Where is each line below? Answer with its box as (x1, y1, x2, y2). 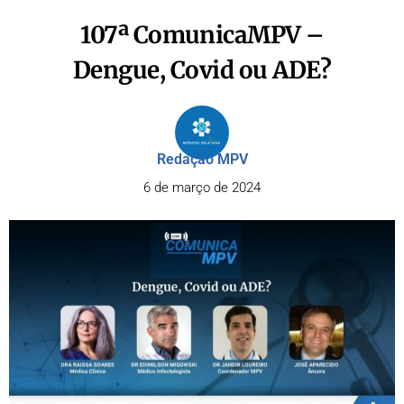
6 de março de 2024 (143, 179, 261, 196)
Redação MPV (156, 151, 248, 168)
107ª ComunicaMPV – (80, 20, 324, 50)
